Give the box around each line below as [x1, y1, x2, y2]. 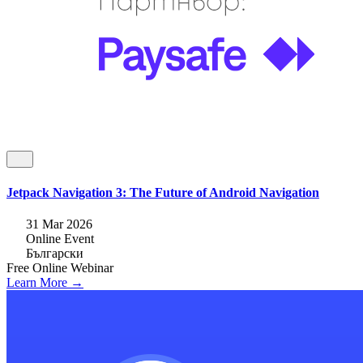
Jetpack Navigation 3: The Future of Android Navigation [6, 185, 319, 199]
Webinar [70, 260, 113, 275]
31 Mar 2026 [26, 216, 92, 231]
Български [26, 246, 83, 260]
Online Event [26, 231, 94, 246]
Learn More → [6, 275, 83, 289]
